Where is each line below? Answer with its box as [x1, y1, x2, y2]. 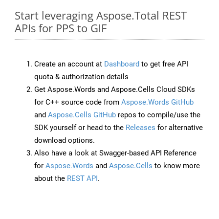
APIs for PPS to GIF [15, 21, 107, 36]
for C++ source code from [34, 98, 121, 107]
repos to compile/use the [116, 110, 200, 120]
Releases [126, 123, 155, 132]
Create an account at [34, 60, 104, 69]
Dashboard [104, 60, 139, 69]
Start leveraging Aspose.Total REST [15, 8, 187, 23]
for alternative [155, 123, 203, 132]
